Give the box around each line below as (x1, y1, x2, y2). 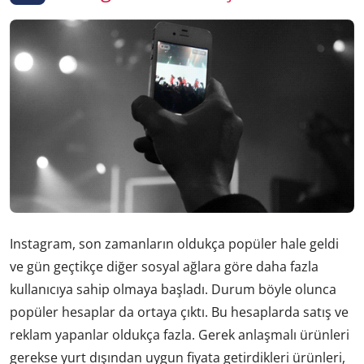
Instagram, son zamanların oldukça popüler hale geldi (10, 235, 339, 253)
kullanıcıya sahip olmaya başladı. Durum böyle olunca (10, 280, 336, 299)
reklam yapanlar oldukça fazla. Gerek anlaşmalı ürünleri (10, 326, 349, 344)
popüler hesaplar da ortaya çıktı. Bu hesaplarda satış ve (10, 303, 349, 322)
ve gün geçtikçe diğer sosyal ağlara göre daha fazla (10, 258, 318, 276)
